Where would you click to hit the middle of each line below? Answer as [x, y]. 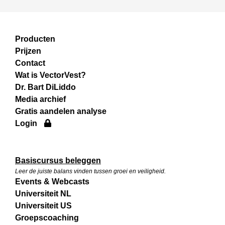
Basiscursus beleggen [58, 161]
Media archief [40, 99]
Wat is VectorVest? [50, 75]
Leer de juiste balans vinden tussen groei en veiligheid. [90, 172]
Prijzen [28, 51]
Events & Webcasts [52, 182]
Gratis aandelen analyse [61, 111]
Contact [30, 63]
